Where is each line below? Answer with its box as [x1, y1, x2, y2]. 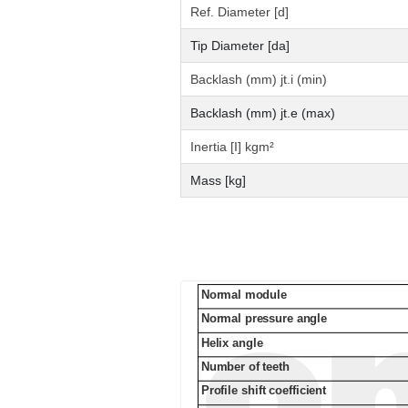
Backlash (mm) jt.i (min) [190, 71, 327, 87]
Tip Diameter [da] [190, 37, 290, 53]
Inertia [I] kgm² [190, 138, 274, 154]
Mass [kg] [190, 172, 246, 188]
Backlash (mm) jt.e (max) [190, 105, 335, 120]
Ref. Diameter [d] [190, 4, 289, 19]
